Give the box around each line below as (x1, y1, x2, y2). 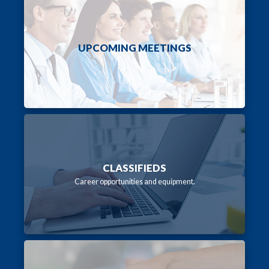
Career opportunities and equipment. (74, 177, 195, 186)
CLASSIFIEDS (103, 161, 166, 174)
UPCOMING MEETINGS (77, 41, 192, 54)
